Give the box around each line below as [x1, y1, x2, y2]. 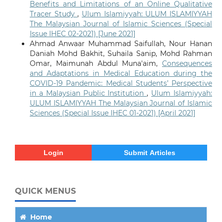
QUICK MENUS [15, 186, 76, 196]
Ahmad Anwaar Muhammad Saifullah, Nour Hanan [29, 39, 213, 48]
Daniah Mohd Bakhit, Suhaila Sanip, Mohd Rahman [29, 49, 213, 58]
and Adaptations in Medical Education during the [29, 68, 213, 78]
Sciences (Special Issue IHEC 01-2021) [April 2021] [29, 108, 195, 117]
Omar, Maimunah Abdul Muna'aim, [29, 58, 163, 68]
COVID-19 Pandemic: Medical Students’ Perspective [29, 78, 213, 88]
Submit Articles [123, 148, 175, 157]
